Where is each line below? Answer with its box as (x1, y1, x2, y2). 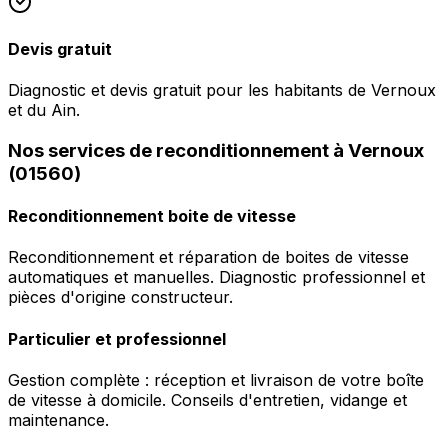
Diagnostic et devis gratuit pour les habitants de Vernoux (8, 80, 436, 101)
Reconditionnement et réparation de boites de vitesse (8, 247, 409, 268)
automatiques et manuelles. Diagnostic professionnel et (8, 267, 425, 288)
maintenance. (8, 409, 109, 430)
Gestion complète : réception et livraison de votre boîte (8, 369, 424, 390)
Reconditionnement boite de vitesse (8, 206, 296, 227)
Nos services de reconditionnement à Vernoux (8, 138, 424, 162)
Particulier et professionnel (8, 328, 226, 349)
